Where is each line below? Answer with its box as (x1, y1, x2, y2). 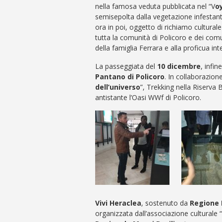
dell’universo (95, 82, 140, 92)
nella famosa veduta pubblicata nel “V (95, 1, 215, 11)
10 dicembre (157, 61, 201, 71)
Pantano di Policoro (95, 71, 165, 81)
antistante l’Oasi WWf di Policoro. (95, 92, 201, 102)
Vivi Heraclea (95, 198, 141, 208)
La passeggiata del (95, 61, 157, 71)
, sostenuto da (141, 198, 190, 208)
